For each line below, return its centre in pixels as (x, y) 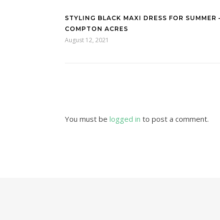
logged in (125, 119)
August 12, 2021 (87, 40)
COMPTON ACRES (96, 29)
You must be (87, 119)
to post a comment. (175, 119)
